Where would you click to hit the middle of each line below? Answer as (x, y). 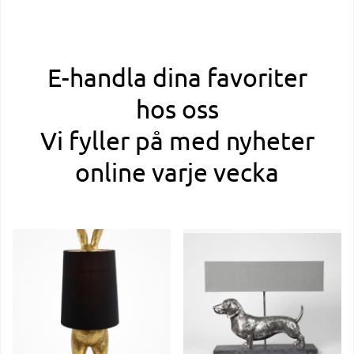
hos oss (177, 108)
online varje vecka (177, 171)
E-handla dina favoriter (177, 77)
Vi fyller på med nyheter (177, 140)
